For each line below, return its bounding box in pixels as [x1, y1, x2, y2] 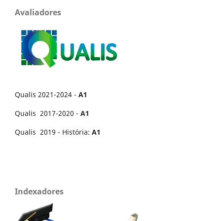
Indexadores [15, 186, 64, 197]
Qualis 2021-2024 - [15, 90, 78, 100]
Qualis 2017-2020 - [15, 109, 80, 118]
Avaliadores [15, 7, 61, 18]
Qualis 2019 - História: [15, 127, 92, 137]
